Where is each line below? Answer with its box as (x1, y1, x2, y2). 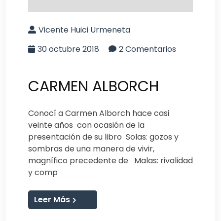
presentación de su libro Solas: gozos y (28, 131, 179, 143)
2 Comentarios (119, 43, 176, 55)
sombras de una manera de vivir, (28, 143, 154, 154)
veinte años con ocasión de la (28, 119, 145, 131)
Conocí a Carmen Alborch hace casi (28, 107, 169, 119)
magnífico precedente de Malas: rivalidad (28, 154, 193, 166)
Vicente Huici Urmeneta (38, 24, 130, 36)
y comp (28, 166, 58, 178)
